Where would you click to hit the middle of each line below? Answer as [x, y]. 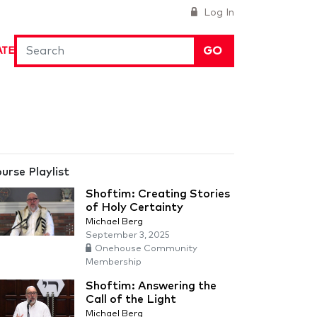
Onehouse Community [146, 249]
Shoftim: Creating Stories [158, 194]
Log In [218, 13]
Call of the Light [131, 299]
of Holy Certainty [134, 207]
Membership [114, 262]
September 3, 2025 [128, 235]
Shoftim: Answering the [151, 286]
